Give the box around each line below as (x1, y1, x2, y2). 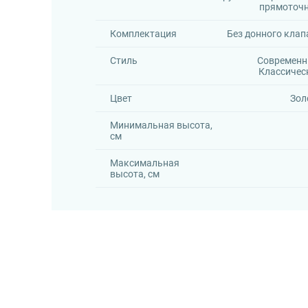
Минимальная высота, (109, 120, 212, 131)
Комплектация (109, 28, 177, 39)
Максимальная (109, 157, 179, 168)
